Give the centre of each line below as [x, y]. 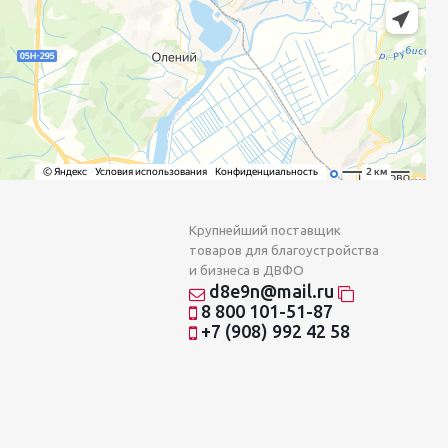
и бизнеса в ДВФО [246, 271]
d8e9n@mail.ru [271, 291]
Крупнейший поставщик [265, 231]
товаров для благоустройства [284, 251]
